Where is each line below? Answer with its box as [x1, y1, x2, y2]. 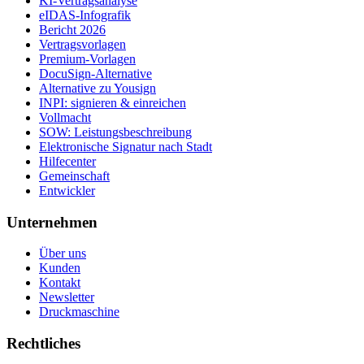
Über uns [39, 246, 86, 261]
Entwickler [39, 183, 95, 197]
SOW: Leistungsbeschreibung [39, 124, 192, 139]
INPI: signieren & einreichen [39, 95, 186, 110]
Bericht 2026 [39, 22, 106, 37]
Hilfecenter [39, 154, 96, 168]
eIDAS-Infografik [39, 7, 131, 22]
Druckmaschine [39, 305, 119, 319]
